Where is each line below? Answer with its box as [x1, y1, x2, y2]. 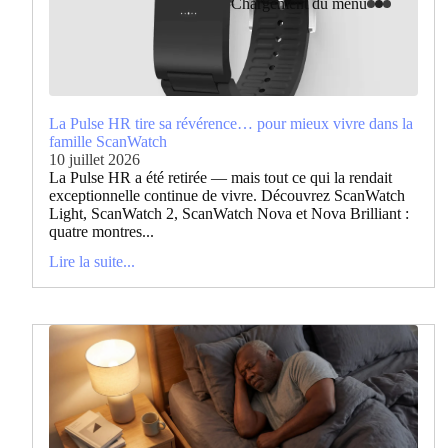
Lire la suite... [49, 252, 135, 270]
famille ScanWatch [49, 132, 167, 150]
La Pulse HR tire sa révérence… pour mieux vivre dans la [49, 114, 413, 132]
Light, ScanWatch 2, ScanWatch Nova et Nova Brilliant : [49, 204, 409, 222]
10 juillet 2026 [49, 150, 140, 168]
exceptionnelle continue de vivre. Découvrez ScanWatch [49, 186, 405, 204]
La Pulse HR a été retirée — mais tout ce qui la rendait [49, 168, 392, 186]
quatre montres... [49, 222, 154, 240]
